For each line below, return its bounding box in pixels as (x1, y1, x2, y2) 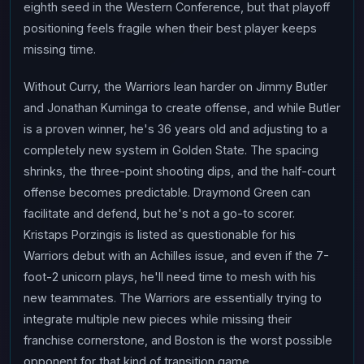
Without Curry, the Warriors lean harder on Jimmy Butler (24, 80, 327, 93)
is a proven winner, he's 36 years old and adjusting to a (24, 122, 327, 136)
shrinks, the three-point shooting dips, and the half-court (24, 164, 336, 178)
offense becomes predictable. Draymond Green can (24, 185, 310, 199)
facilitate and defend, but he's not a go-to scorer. (24, 206, 295, 220)
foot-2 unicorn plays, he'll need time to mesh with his (24, 270, 316, 284)
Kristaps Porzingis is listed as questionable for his (24, 227, 296, 241)
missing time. (24, 42, 96, 56)
